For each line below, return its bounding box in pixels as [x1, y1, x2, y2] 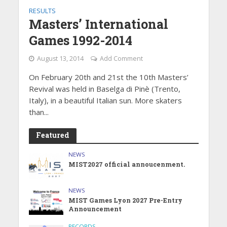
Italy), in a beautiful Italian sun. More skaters [28, 95, 182, 105]
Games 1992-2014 [28, 31, 132, 49]
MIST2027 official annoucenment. [68, 160, 185, 168]
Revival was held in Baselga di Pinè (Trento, [28, 83, 180, 94]
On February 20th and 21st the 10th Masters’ [28, 71, 188, 82]
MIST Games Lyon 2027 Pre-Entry [68, 196, 183, 204]
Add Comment [99, 54, 143, 63]
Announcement [68, 204, 122, 213]
